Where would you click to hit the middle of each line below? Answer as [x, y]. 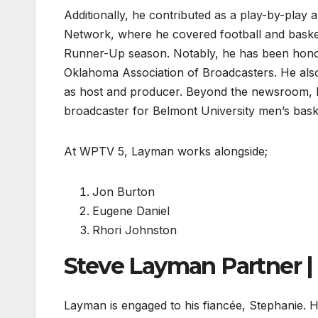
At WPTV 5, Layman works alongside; [166, 151]
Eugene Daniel [131, 210]
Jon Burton [124, 191]
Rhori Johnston [135, 230]
